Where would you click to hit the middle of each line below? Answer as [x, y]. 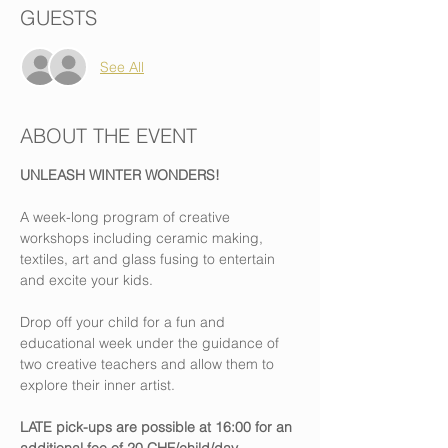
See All [122, 66]
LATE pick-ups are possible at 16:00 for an [158, 427]
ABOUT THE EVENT [108, 135]
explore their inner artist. [97, 385]
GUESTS [58, 17]
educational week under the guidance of [151, 343]
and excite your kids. [86, 280]
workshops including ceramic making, [143, 238]
